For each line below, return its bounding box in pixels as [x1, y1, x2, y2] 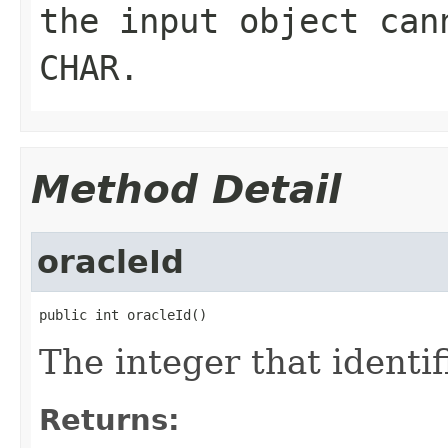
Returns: [39, 402, 180, 437]
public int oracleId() [39, 306, 207, 323]
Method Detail [31, 166, 341, 212]
